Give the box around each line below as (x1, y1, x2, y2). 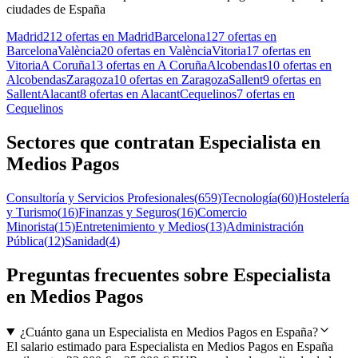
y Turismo (6, 205, 58, 219)
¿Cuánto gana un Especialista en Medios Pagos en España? (19, 324, 318, 339)
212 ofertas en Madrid (43, 30, 154, 44)
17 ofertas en (246, 44, 311, 58)
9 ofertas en (263, 73, 321, 87)
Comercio (197, 205, 247, 219)
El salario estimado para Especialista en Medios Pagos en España (6, 339, 333, 353)
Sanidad (65, 233, 105, 248)
